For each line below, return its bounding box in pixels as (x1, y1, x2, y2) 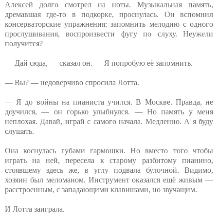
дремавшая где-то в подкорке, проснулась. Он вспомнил (5, 10, 213, 18)
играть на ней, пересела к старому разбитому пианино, (5, 156, 213, 164)
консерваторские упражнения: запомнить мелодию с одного (5, 19, 213, 28)
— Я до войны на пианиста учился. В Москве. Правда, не (5, 97, 213, 106)
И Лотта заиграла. (5, 204, 65, 213)
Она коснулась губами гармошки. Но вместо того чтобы (5, 146, 213, 155)
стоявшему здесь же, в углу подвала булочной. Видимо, (5, 165, 213, 174)
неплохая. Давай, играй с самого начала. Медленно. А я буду (5, 117, 213, 126)
